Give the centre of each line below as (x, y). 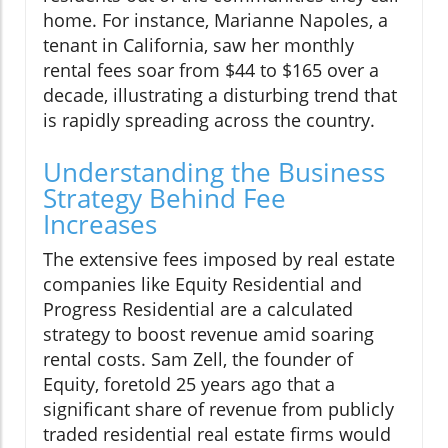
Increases (100, 224)
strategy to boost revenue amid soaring (208, 334)
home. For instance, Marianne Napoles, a (215, 20)
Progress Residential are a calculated (198, 309)
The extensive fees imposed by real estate (219, 259)
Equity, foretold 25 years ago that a (189, 384)
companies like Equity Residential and (202, 284)
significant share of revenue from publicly (218, 409)
